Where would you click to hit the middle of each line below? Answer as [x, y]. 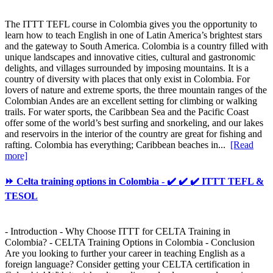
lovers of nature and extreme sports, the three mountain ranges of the [136, 90]
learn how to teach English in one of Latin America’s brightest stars [133, 35]
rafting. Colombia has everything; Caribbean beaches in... [118, 145]
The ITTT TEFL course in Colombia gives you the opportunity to [131, 24]
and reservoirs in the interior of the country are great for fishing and [133, 134]
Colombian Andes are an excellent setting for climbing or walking [131, 101]
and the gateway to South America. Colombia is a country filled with [136, 46]
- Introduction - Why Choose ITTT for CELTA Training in [118, 231]
